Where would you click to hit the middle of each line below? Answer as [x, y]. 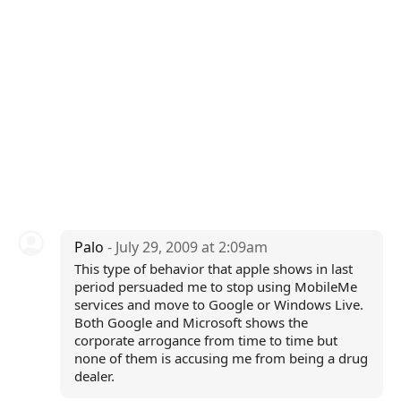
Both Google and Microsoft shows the [191, 322]
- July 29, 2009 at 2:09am [187, 247]
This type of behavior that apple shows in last [213, 269]
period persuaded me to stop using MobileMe [215, 286]
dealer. [94, 376]
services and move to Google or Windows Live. [218, 304]
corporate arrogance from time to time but [205, 340]
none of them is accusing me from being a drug [221, 358]
